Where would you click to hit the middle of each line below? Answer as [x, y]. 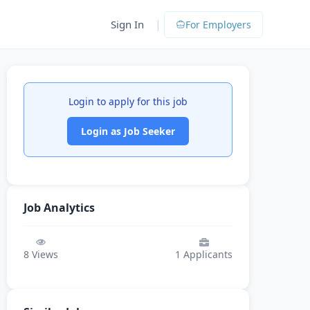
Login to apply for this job [128, 101]
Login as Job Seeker [128, 131]
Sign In [127, 24]
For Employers [218, 24]
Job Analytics [59, 208]
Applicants [207, 254]
